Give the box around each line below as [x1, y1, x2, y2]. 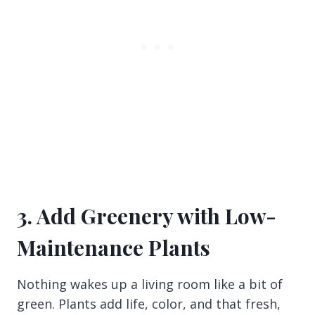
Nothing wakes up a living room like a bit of [17, 275, 283, 292]
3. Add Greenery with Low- [17, 201, 276, 230]
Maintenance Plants [17, 233, 210, 262]
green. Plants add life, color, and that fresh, [17, 295, 281, 312]
